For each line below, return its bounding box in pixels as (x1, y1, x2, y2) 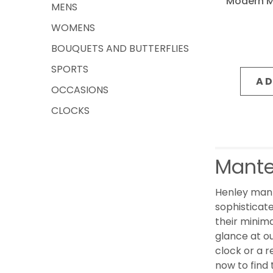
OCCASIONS (51, 83, 108, 97)
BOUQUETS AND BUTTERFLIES (51, 41, 189, 55)
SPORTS (51, 62, 88, 76)
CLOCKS (51, 104, 90, 118)
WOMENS (51, 21, 95, 35)
